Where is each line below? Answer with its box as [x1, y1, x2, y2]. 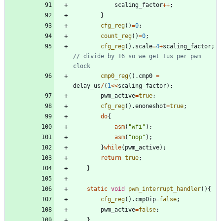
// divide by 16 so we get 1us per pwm [73, 52, 201, 60]
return [101, 154, 121, 161]
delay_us [73, 82, 101, 89]
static [87, 185, 108, 192]
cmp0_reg [101, 72, 128, 79]
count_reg [101, 32, 132, 39]
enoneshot [135, 102, 166, 110]
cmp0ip [135, 195, 156, 203]
